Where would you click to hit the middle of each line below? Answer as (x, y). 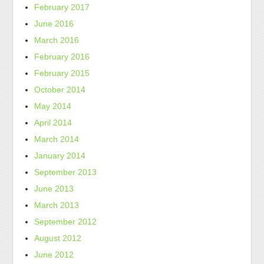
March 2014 (57, 139)
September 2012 (66, 222)
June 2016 (54, 24)
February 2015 (62, 73)
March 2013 (57, 205)
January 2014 (60, 156)
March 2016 (57, 40)
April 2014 (53, 123)
